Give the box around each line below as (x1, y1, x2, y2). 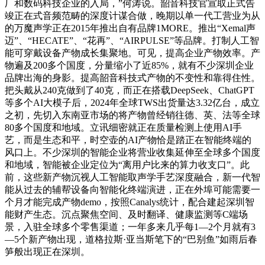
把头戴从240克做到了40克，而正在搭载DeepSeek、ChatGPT (5, 85, 254, 95)
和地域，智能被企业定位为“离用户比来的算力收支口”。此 (5, 159, 250, 170)
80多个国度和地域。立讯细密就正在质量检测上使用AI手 (5, 122, 242, 132)
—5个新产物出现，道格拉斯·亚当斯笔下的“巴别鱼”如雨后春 (5, 234, 257, 244)
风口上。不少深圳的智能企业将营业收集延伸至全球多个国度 (5, 147, 260, 157)
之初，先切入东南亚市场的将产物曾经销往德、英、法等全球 (5, 109, 260, 120)
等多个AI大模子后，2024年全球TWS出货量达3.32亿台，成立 (5, 97, 260, 108)
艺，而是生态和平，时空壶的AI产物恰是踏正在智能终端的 (5, 134, 251, 145)
